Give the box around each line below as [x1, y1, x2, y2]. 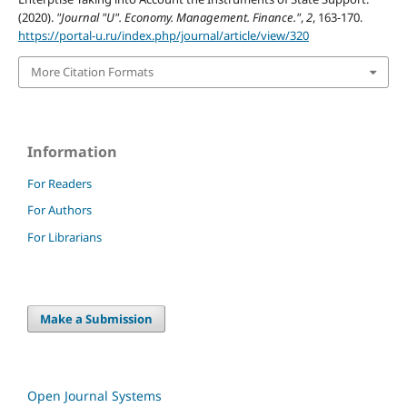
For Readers [27, 174, 92, 192]
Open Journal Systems [27, 387, 162, 405]
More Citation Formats [30, 64, 154, 81]
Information [27, 141, 117, 162]
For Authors [27, 202, 92, 219]
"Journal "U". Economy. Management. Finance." [55, 8, 301, 25]
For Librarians [27, 229, 102, 246]
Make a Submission [40, 311, 154, 328]
